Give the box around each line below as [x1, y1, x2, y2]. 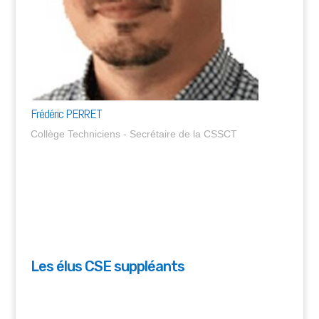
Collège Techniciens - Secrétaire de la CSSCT [30, 127, 237, 140]
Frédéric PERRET [30, 105, 102, 122]
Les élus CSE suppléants [30, 257, 184, 275]
